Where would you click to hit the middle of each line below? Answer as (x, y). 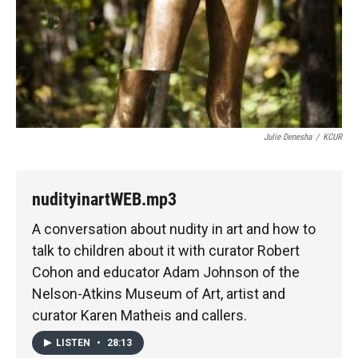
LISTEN (74, 343)
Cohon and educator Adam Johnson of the (166, 272)
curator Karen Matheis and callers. (139, 315)
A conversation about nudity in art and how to (174, 229)
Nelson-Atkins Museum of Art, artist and (159, 293)
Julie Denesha (288, 137)
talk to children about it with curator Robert (166, 250)
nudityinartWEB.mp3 (104, 199)
